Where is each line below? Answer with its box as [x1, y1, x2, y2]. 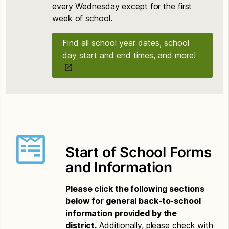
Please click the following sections [65, 183, 204, 194]
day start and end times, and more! [62, 50, 196, 60]
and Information [65, 158, 173, 176]
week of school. [52, 13, 118, 24]
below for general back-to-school [65, 195, 201, 206]
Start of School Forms [65, 143, 212, 161]
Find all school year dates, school [62, 37, 189, 48]
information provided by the [65, 208, 177, 218]
